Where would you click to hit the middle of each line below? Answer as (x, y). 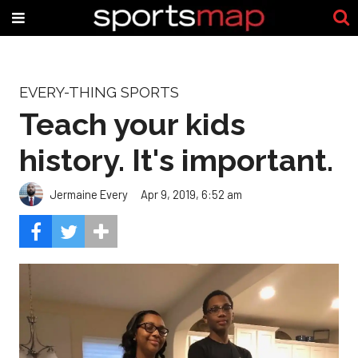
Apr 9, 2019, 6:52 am (191, 194)
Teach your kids (132, 124)
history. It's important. (176, 160)
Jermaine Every (89, 194)
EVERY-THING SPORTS (99, 92)
